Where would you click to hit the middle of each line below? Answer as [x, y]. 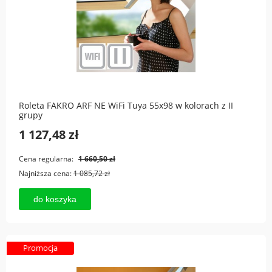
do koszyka [55, 199]
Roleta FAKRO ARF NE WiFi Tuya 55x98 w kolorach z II [126, 105]
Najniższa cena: [46, 173]
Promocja [40, 248]
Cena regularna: [47, 159]
